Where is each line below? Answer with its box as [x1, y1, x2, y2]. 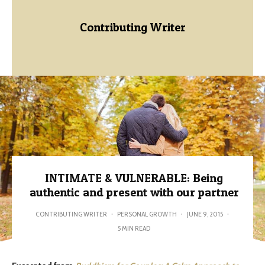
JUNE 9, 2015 [186, 209, 223, 218]
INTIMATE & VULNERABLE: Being [45, 171, 223, 185]
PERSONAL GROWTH [117, 209, 177, 218]
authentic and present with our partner [29, 185, 239, 199]
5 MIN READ [118, 224, 150, 232]
